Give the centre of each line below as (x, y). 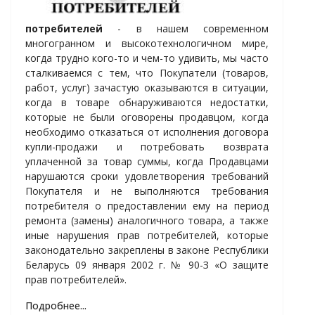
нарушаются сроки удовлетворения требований (147, 176)
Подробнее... (56, 306)
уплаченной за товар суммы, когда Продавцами (147, 162)
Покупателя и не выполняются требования (147, 191)
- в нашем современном (186, 29)
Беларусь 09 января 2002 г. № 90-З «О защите (147, 265)
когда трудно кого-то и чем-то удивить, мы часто (147, 58)
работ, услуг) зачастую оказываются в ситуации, (147, 88)
